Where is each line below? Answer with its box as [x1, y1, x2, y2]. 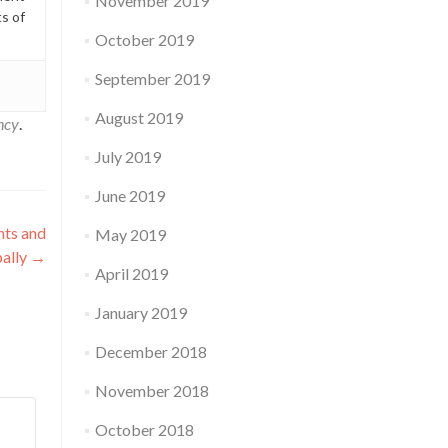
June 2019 [94, 186, 165, 205]
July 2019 [94, 147, 161, 166]
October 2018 [94, 420, 194, 439]
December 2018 [94, 342, 207, 361]
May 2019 [94, 225, 166, 244]
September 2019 [94, 69, 210, 88]
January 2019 [94, 303, 187, 322]
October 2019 [94, 30, 194, 49]
